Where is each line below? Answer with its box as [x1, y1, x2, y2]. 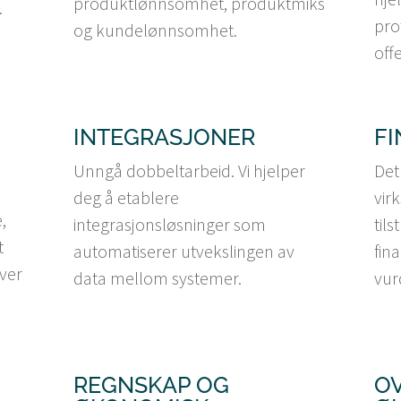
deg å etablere [73, 186, 180, 209]
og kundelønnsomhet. [73, 19, 238, 42]
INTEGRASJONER [73, 124, 256, 150]
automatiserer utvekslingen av [73, 240, 295, 262]
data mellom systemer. [73, 267, 243, 289]
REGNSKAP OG [73, 371, 230, 398]
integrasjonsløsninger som [73, 213, 267, 235]
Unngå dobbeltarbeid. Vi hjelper [73, 159, 306, 182]
